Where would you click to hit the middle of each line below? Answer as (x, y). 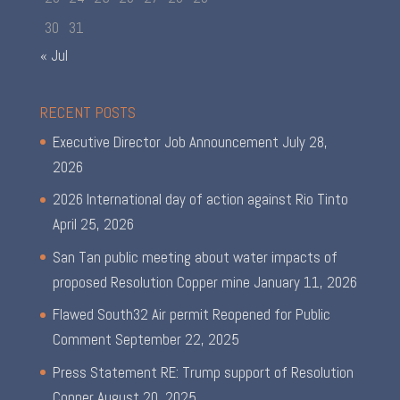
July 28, (304, 142)
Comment (82, 340)
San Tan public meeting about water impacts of (195, 257)
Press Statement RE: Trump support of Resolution (203, 372)
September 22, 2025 (177, 340)
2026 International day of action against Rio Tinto (200, 200)
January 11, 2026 (305, 282)
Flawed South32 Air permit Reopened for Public (191, 315)
